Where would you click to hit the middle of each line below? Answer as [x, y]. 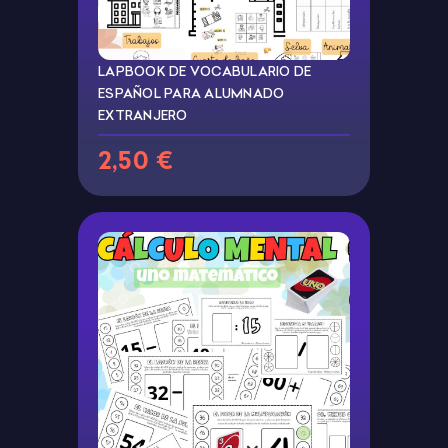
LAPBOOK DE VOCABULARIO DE [205, 71]
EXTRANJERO [143, 115]
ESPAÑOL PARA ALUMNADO [191, 93]
